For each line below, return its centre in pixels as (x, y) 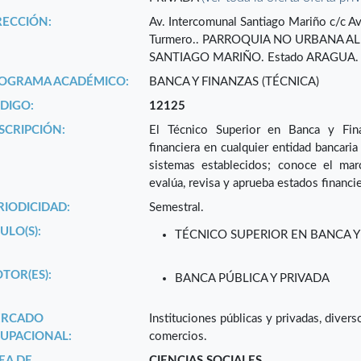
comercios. (178, 337)
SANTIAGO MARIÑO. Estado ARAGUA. (254, 58)
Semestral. (177, 208)
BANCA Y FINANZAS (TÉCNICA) (234, 82)
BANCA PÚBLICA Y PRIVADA (253, 279)
